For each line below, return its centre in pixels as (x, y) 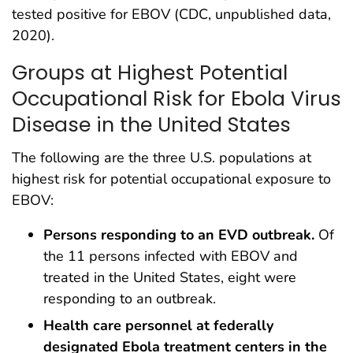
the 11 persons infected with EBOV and (171, 256)
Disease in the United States (151, 124)
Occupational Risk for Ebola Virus (176, 98)
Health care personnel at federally (158, 326)
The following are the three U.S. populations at (162, 158)
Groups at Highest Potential (150, 72)
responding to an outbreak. (130, 299)
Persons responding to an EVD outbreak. (179, 235)
